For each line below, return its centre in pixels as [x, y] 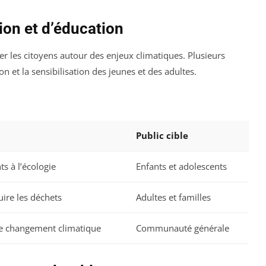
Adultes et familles [173, 197]
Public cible [162, 136]
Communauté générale [183, 228]
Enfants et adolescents [181, 167]
